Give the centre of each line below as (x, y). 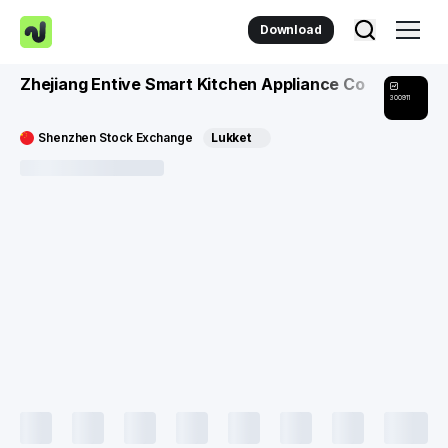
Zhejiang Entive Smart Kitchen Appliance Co (192, 84)
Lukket (231, 137)
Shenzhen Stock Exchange (115, 137)
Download (290, 29)
